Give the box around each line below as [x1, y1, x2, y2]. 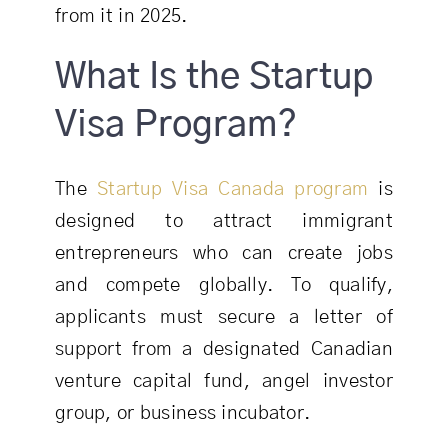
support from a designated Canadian [54, 339, 394, 359]
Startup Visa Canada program [97, 179, 369, 199]
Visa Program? [54, 106, 297, 143]
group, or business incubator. [54, 403, 311, 423]
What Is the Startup [54, 58, 373, 95]
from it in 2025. [54, 6, 188, 26]
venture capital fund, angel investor [54, 371, 394, 391]
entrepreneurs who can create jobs [54, 243, 394, 263]
